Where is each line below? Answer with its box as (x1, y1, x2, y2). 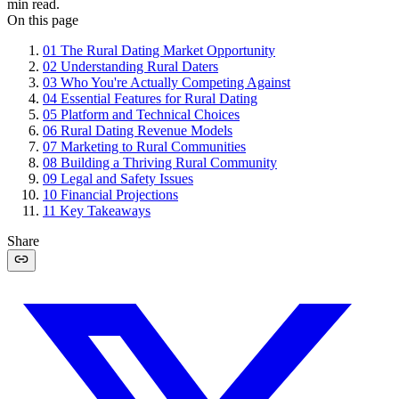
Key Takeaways (60, 202, 151, 218)
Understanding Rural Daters (61, 58, 218, 74)
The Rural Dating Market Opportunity (61, 42, 275, 58)
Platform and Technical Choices (61, 106, 240, 122)
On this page (7, 12, 78, 28)
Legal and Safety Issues (61, 170, 193, 186)
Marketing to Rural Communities (61, 138, 246, 154)
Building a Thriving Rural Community (61, 154, 277, 170)
